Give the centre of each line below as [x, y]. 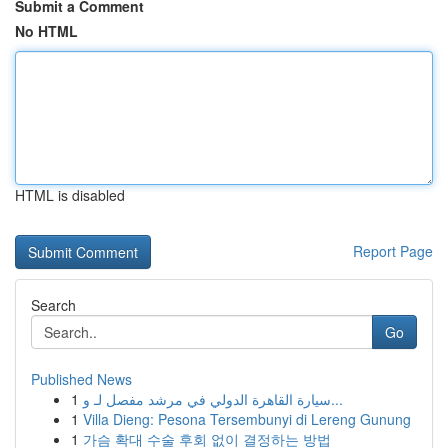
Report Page [393, 251]
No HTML [46, 31]
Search [53, 305]
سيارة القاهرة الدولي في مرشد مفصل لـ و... [337, 399]
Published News [81, 379]
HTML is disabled [70, 195]
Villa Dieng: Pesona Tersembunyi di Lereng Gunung [247, 419]
